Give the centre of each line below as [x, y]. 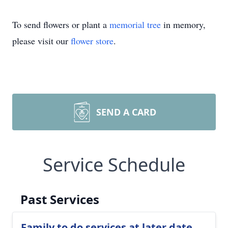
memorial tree [135, 24]
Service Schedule [114, 165]
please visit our [41, 41]
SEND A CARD [126, 112]
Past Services [60, 199]
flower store [92, 41]
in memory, [183, 24]
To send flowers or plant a [61, 24]
